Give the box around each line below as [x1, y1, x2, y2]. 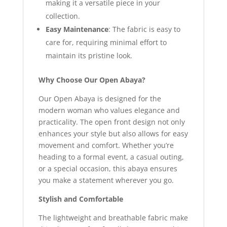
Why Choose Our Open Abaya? [38, 74, 145, 85]
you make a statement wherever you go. [38, 175, 174, 185]
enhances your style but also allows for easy [38, 128, 188, 138]
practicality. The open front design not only [38, 117, 185, 127]
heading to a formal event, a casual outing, [38, 152, 184, 162]
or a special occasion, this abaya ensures [38, 163, 177, 173]
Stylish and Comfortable [38, 194, 123, 204]
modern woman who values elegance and [38, 105, 180, 115]
